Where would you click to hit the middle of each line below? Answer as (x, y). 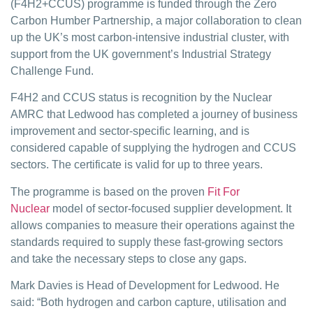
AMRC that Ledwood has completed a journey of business (154, 115)
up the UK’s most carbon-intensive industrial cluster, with (150, 37)
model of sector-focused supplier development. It (170, 208)
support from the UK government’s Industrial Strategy (141, 54)
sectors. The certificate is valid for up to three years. (137, 165)
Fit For (224, 191)
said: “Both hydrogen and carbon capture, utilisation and (148, 302)
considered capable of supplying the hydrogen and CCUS (153, 148)
